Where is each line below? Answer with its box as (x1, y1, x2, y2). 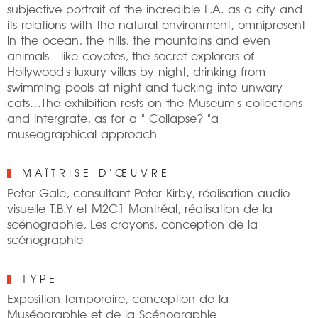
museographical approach (7, 124, 157, 142)
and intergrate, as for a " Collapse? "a (7, 109, 219, 126)
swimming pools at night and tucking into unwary (7, 77, 283, 95)
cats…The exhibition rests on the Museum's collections (7, 93, 302, 111)
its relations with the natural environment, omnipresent (7, 15, 305, 33)
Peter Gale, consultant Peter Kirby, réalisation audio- (7, 183, 293, 201)
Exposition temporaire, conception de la (7, 289, 229, 307)
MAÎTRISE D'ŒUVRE (22, 165, 170, 180)
